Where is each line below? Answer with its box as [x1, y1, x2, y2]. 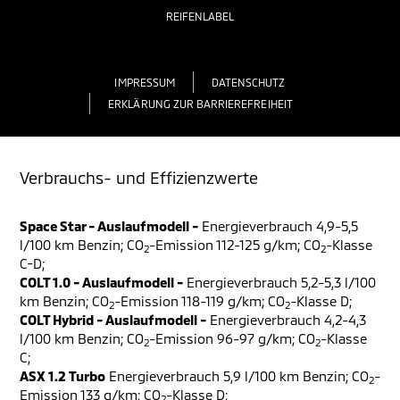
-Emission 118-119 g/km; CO [114, 293, 285, 309]
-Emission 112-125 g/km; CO [149, 237, 321, 253]
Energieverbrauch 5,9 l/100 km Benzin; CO [105, 368, 369, 384]
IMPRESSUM [114, 75, 175, 88]
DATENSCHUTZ [211, 75, 286, 88]
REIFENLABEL [165, 9, 235, 22]
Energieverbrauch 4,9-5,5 [198, 218, 358, 234]
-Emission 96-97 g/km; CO [149, 330, 315, 346]
